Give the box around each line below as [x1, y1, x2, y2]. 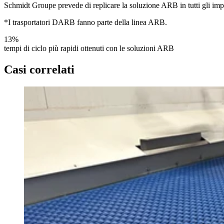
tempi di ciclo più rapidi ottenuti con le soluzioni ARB [4, 44, 174, 53]
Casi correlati [4, 62, 74, 76]
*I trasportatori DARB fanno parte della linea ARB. [4, 18, 167, 27]
